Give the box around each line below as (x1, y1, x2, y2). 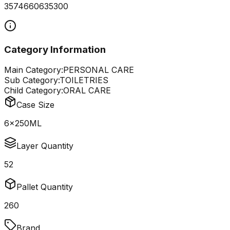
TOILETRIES (60, 75, 108, 86)
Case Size (16, 100, 54, 110)
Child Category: (4, 85, 63, 96)
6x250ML (4, 118, 42, 129)
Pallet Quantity (16, 182, 73, 193)
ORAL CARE (63, 85, 111, 96)
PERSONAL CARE (63, 65, 134, 75)
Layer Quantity (16, 141, 73, 151)
